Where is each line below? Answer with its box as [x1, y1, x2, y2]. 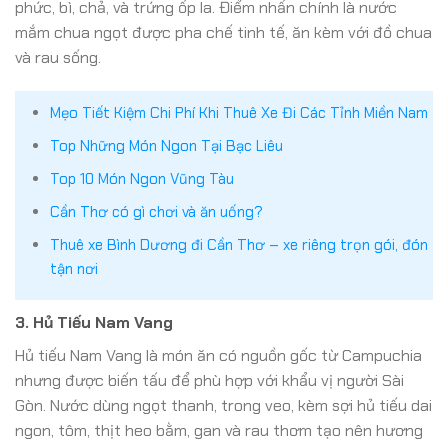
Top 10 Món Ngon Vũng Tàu [49, 168, 234, 189]
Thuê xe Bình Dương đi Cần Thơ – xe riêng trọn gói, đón [49, 234, 428, 255]
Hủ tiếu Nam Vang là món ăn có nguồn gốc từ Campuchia [15, 344, 422, 366]
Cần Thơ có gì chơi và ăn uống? [49, 201, 263, 222]
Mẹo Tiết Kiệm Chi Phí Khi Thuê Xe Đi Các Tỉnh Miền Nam [49, 102, 428, 123]
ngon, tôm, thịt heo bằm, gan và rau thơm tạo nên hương [15, 419, 423, 441]
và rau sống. [15, 47, 101, 68]
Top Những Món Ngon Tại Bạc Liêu [49, 135, 283, 156]
